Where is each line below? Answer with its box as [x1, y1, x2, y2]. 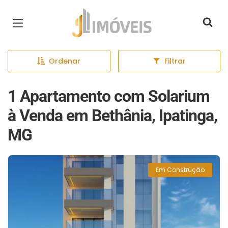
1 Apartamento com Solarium [8, 87, 210, 106]
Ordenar [49, 56, 81, 66]
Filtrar [164, 56, 186, 66]
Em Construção [156, 165, 205, 174]
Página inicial [68, 8, 136, 22]
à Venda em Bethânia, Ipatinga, [8, 106, 217, 125]
